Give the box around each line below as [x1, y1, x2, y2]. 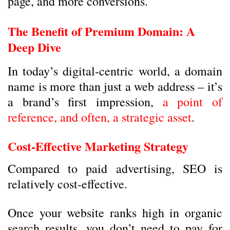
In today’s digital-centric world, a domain [8, 63, 222, 79]
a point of [162, 93, 223, 110]
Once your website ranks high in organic [8, 204, 222, 221]
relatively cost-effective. [8, 176, 127, 192]
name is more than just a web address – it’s [8, 78, 222, 94]
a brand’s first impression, [8, 93, 163, 110]
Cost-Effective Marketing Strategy [8, 137, 188, 155]
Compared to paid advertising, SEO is [8, 160, 222, 177]
